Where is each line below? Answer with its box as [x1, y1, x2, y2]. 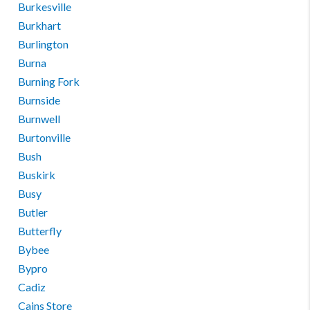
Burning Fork [18, 75, 80, 88]
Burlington [18, 37, 69, 51]
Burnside [18, 93, 61, 107]
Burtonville [18, 131, 71, 144]
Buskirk [18, 168, 56, 181]
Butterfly [18, 224, 62, 237]
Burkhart [18, 19, 62, 32]
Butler [18, 206, 48, 219]
